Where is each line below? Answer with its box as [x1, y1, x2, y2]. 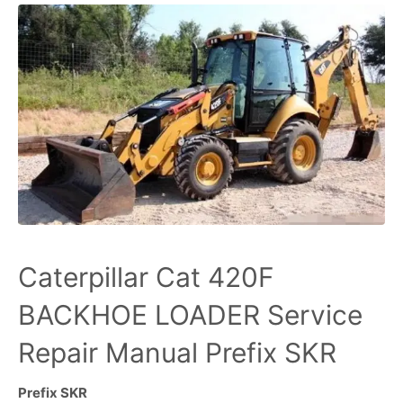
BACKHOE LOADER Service [18, 298, 363, 331]
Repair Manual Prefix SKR [18, 336, 336, 369]
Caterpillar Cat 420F [18, 260, 274, 293]
